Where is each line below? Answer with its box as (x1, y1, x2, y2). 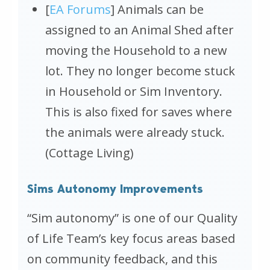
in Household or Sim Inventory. (45, 83, 222, 99)
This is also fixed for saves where (45, 103, 232, 120)
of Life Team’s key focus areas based (27, 230, 235, 246)
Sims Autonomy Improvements (27, 181, 203, 196)
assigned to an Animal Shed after (45, 21, 234, 38)
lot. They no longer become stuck (45, 62, 235, 79)
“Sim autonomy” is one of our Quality (27, 209, 237, 226)
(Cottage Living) (45, 144, 134, 161)
